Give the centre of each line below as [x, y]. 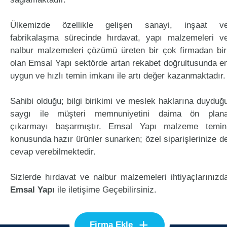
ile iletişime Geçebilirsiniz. [106, 190]
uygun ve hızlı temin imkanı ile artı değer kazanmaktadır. [118, 76]
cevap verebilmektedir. [53, 152]
